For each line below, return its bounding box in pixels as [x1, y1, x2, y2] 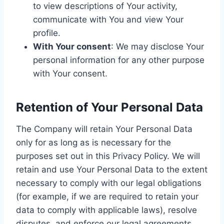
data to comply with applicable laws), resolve [16, 204, 197, 215]
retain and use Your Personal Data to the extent [16, 164, 207, 174]
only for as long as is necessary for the [16, 137, 171, 147]
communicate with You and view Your [33, 14, 183, 24]
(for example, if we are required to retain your [16, 191, 198, 201]
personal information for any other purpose [33, 54, 204, 65]
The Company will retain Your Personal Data [16, 123, 192, 134]
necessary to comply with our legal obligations [16, 177, 201, 188]
